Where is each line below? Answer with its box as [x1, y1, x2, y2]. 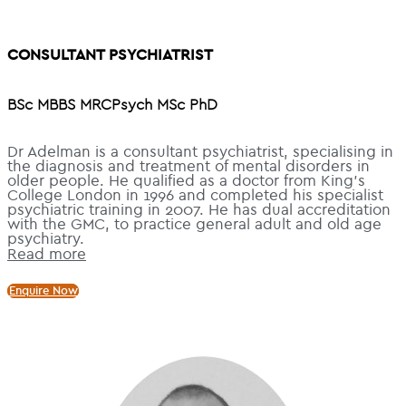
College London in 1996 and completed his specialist [7, 188, 383, 203]
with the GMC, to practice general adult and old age [7, 217, 382, 232]
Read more [7, 246, 86, 262]
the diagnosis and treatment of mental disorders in [7, 159, 370, 174]
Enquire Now [8, 285, 78, 297]
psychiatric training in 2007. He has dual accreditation [7, 202, 391, 217]
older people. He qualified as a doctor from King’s [7, 173, 365, 188]
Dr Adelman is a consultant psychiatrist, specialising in [7, 144, 393, 159]
